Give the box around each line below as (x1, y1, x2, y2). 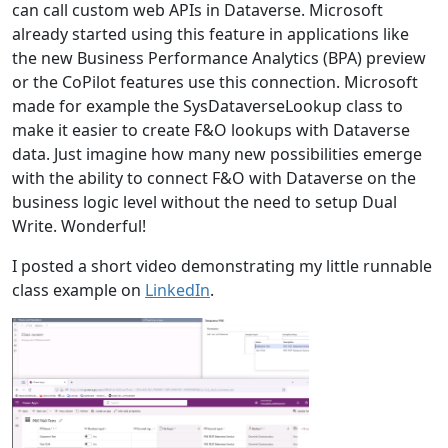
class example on (12, 278, 145, 301)
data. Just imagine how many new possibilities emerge (12, 142, 422, 165)
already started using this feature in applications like (12, 22, 409, 45)
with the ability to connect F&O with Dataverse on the (12, 166, 416, 189)
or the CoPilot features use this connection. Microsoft (12, 70, 418, 93)
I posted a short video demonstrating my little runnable (12, 254, 432, 277)
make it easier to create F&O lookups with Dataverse (12, 118, 410, 141)
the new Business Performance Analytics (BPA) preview (12, 46, 426, 69)
